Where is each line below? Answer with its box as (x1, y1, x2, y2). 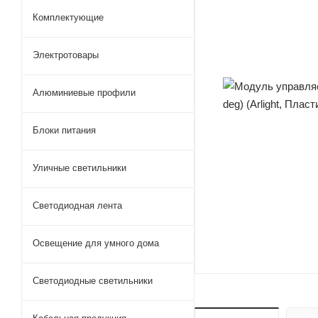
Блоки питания (33, 125, 96, 136)
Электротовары (33, 50, 99, 60)
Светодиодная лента (33, 200, 122, 211)
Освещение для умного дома (33, 238, 159, 248)
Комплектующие (33, 12, 104, 23)
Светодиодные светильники (33, 275, 153, 286)
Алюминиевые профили (33, 87, 136, 98)
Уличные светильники (33, 163, 126, 173)
